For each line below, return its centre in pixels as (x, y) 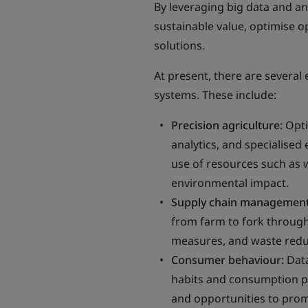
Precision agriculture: (228, 125)
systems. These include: (215, 95)
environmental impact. (230, 183)
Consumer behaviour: (228, 260)
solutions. (179, 45)
